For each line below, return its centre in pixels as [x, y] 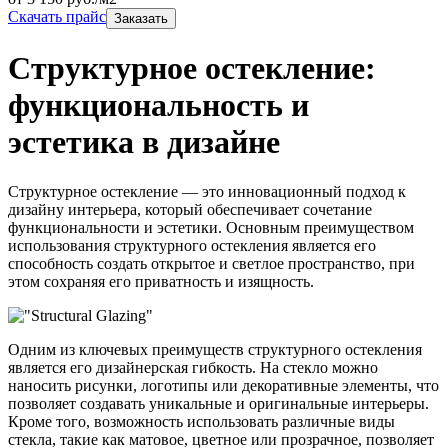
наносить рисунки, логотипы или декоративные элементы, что [223, 385]
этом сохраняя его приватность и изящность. [161, 281]
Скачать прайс [57, 16]
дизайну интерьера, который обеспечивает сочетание [190, 209]
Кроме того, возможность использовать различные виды [201, 421]
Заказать [141, 18]
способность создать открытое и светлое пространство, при [211, 263]
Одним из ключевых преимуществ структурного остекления [215, 349]
